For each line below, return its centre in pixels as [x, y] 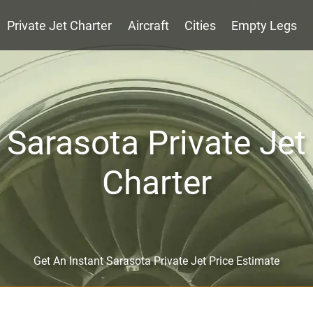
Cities [200, 26]
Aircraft [148, 26]
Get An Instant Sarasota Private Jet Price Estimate [156, 261]
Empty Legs [264, 26]
